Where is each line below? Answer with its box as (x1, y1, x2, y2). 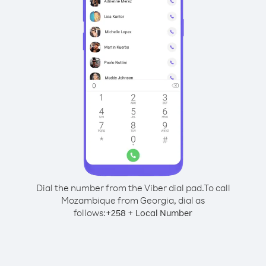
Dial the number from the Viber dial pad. (36, 182, 204, 194)
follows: (74, 207, 106, 218)
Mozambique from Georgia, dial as (61, 194, 205, 206)
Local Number (135, 207, 192, 218)
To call (203, 182, 230, 194)
